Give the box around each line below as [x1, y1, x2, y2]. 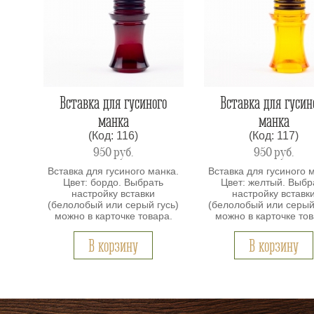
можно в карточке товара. [54, 210, 172, 221]
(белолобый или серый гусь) [48, 198, 179, 210]
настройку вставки [71, 187, 156, 199]
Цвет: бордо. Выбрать [63, 176, 164, 188]
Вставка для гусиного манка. [48, 165, 179, 177]
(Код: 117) [249, 130, 299, 142]
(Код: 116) [88, 130, 139, 142]
